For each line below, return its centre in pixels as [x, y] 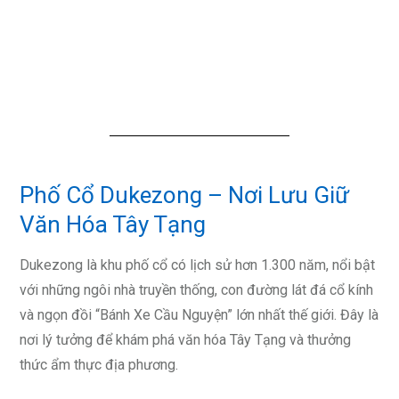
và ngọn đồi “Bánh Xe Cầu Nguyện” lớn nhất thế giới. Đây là [199, 314]
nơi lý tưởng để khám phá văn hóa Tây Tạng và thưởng [185, 339]
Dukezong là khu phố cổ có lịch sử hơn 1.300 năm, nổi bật [197, 265]
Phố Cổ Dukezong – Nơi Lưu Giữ [184, 195]
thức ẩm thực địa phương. [99, 364]
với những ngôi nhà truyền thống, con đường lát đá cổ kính [196, 289]
